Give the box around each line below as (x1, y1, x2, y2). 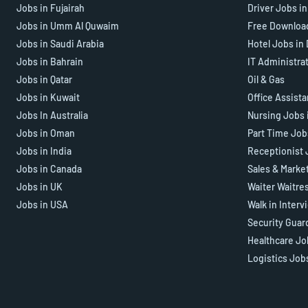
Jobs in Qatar (16, 74, 72, 86)
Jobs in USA (16, 199, 68, 211)
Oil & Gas (247, 74, 285, 86)
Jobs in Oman (16, 127, 75, 140)
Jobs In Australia (16, 109, 88, 122)
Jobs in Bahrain (16, 56, 83, 68)
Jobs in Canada (16, 163, 82, 175)
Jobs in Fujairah (16, 2, 85, 14)
